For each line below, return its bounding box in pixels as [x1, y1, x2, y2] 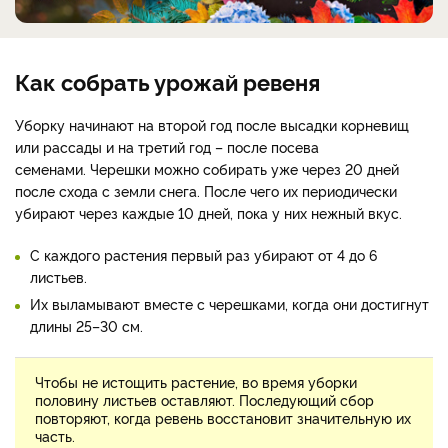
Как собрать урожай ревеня [15, 65, 320, 96]
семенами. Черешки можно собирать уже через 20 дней [15, 158, 399, 178]
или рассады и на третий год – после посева [15, 136, 319, 156]
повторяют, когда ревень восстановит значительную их [35, 407, 411, 427]
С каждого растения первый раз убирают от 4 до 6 [30, 244, 377, 264]
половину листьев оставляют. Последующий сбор [35, 389, 374, 409]
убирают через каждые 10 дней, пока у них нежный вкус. [15, 202, 402, 222]
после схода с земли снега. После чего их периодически [15, 180, 397, 200]
